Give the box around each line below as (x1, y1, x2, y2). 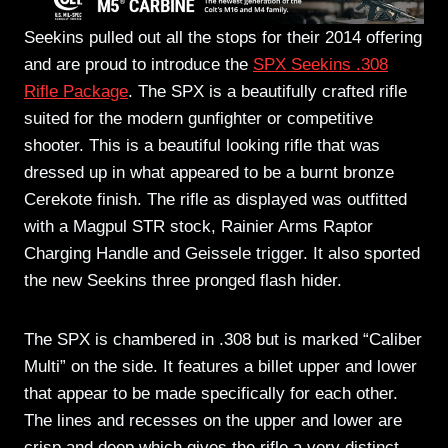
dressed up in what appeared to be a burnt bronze (24, 162, 394, 182)
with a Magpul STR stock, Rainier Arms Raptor (24, 216, 373, 236)
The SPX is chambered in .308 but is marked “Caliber (24, 329, 422, 349)
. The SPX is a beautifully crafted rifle (128, 81, 407, 101)
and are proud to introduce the (24, 54, 253, 74)
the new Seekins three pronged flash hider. (24, 270, 342, 290)
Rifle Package (24, 81, 128, 101)
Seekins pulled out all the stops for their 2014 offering (24, 27, 422, 47)
